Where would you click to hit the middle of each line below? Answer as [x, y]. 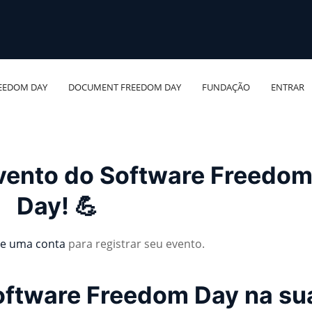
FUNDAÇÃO [226, 87]
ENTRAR [288, 87]
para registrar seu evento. [135, 243]
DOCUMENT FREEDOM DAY [125, 87]
